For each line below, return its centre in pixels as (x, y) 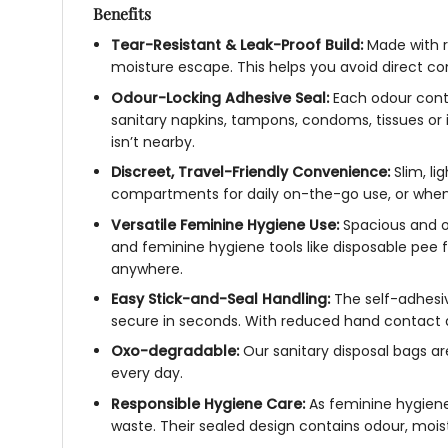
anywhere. (147, 268)
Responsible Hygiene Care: (208, 403)
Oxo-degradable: (175, 351)
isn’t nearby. (153, 141)
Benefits (122, 14)
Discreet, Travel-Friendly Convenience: (251, 172)
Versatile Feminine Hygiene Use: (225, 224)
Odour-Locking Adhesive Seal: (220, 97)
